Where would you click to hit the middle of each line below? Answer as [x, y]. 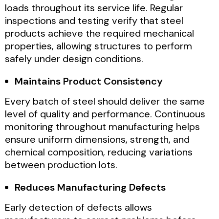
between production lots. [61, 164]
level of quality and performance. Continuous [105, 114]
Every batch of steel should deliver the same [105, 101]
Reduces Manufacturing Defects [90, 187]
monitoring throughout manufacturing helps [102, 126]
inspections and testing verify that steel [94, 20]
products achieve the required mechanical [99, 33]
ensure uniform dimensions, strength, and [97, 139]
